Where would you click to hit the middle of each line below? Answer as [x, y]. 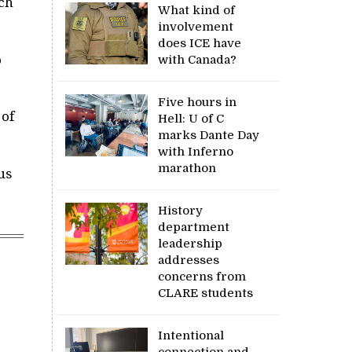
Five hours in [198, 102]
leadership [191, 243]
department [194, 227]
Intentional [191, 335]
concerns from [202, 276]
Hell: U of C [191, 118]
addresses [189, 260]
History [181, 210]
